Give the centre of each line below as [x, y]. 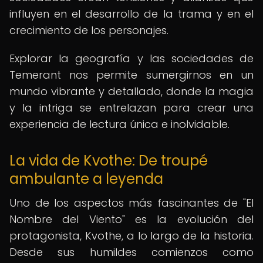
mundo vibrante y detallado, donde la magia [131, 91]
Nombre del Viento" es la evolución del [131, 219]
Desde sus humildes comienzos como [131, 252]
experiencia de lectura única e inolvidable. [119, 124]
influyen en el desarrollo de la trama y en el [131, 14]
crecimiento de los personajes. [89, 30]
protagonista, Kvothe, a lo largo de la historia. [131, 236]
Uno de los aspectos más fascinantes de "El [131, 203]
